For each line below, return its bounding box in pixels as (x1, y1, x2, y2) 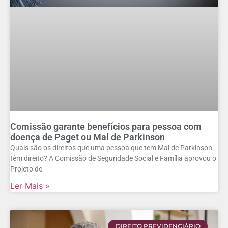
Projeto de (10, 165, 42, 174)
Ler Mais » (10, 181, 50, 191)
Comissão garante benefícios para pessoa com (10, 121, 202, 132)
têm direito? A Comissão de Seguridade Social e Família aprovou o (10, 154, 216, 163)
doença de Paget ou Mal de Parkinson (10, 132, 165, 143)
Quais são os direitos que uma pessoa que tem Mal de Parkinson (10, 144, 212, 152)
